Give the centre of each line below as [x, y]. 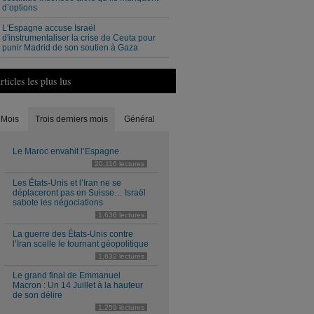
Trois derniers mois [71, 119]
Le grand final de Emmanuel [67, 275]
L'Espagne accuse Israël [49, 28]
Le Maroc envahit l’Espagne [66, 151]
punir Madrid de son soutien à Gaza [70, 48]
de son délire [37, 295]
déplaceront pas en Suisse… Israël [79, 193]
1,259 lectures [121, 307]
